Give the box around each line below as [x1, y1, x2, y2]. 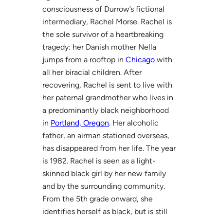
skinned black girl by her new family [42, 168, 166, 178]
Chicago [125, 54, 157, 64]
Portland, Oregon [50, 118, 109, 127]
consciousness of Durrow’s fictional [42, 4, 164, 14]
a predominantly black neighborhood [42, 105, 169, 115]
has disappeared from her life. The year [42, 143, 176, 153]
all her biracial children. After [42, 67, 142, 77]
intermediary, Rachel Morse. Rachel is [42, 17, 172, 26]
